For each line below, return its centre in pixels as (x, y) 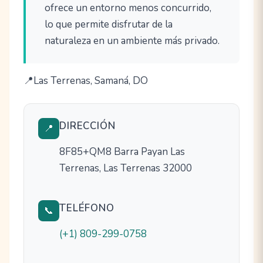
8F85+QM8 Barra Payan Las (122, 152)
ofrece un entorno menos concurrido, (128, 8)
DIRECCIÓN (87, 126)
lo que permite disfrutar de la (109, 25)
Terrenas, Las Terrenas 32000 (126, 168)
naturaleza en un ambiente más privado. (132, 41)
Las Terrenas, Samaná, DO (91, 81)
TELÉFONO (87, 208)
